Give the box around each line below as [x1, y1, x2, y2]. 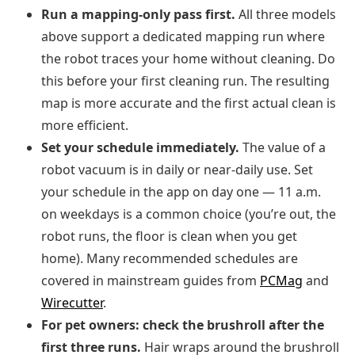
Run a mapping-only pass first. [41, 6, 235, 24]
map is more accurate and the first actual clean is [41, 94, 336, 113]
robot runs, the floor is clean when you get [41, 227, 297, 246]
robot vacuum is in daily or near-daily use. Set [41, 161, 313, 179]
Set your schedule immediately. [41, 139, 239, 157]
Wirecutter [41, 294, 103, 312]
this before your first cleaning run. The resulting [41, 72, 330, 90]
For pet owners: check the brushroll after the [41, 316, 324, 334]
